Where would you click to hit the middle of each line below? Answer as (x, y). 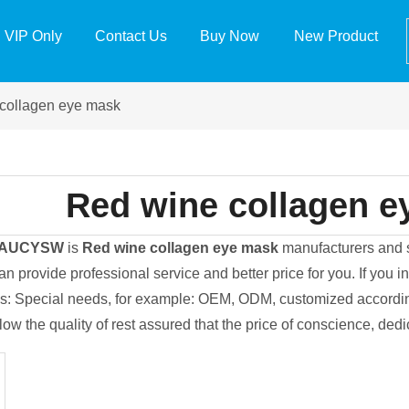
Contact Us (131, 36)
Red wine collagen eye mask (180, 248)
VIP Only (34, 36)
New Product (336, 36)
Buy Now (229, 36)
